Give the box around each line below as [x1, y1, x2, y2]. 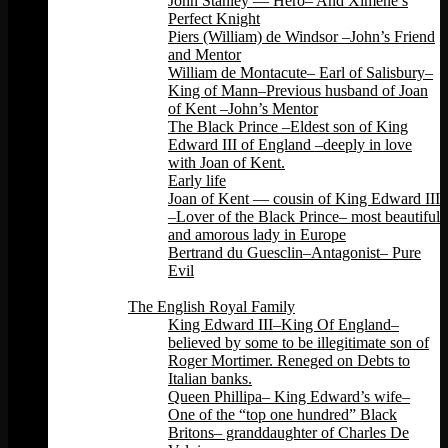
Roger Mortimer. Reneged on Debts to [168, 352, 410, 370]
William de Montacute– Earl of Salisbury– [168, 64, 433, 82]
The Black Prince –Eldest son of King [168, 118, 408, 136]
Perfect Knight [168, 10, 260, 28]
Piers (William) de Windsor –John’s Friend [168, 28, 435, 46]
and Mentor [168, 46, 241, 64]
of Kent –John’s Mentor [168, 100, 318, 118]
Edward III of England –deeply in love [168, 136, 412, 154]
